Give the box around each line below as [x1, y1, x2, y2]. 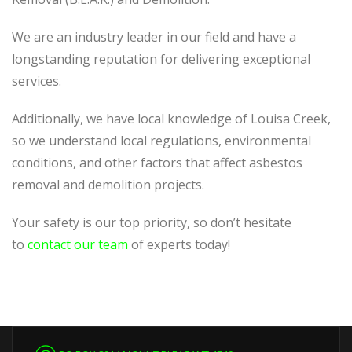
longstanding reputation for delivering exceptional [12, 50, 310, 68]
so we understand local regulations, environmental [12, 132, 311, 149]
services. [12, 72, 61, 90]
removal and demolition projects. [12, 176, 204, 193]
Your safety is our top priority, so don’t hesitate [12, 214, 291, 231]
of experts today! [128, 236, 230, 253]
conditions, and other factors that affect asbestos [12, 154, 302, 171]
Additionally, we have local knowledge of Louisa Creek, [12, 110, 331, 127]
